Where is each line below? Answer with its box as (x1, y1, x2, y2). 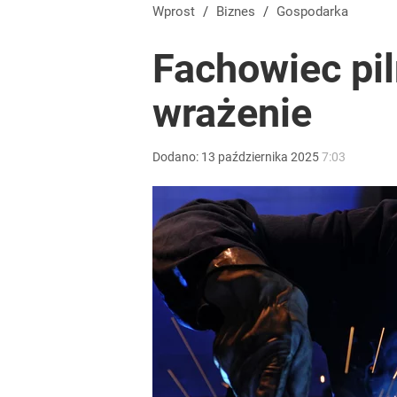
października (218, 150, 288, 164)
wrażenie (152, 90, 312, 136)
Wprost (152, 4, 195, 19)
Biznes (224, 4, 255, 19)
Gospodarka (285, 4, 348, 19)
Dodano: (152, 150, 201, 164)
